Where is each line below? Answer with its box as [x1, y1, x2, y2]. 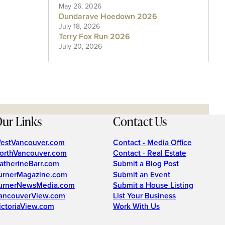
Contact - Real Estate [113, 147, 186, 159]
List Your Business [113, 190, 176, 202]
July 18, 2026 [59, 21, 100, 32]
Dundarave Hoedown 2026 [59, 11, 157, 23]
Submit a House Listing [113, 179, 193, 191]
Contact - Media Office [113, 136, 192, 148]
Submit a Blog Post [113, 158, 179, 170]
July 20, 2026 [59, 41, 102, 52]
